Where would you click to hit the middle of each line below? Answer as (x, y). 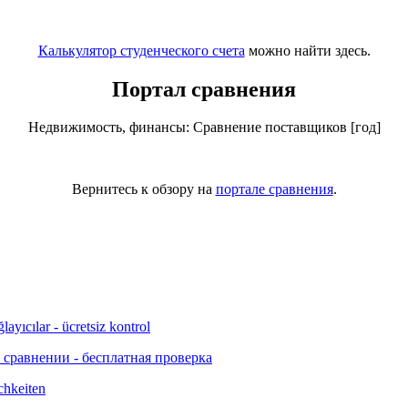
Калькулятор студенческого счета (141, 50)
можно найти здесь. (307, 50)
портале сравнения (274, 189)
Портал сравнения (204, 89)
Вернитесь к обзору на (143, 189)
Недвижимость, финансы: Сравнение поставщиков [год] (204, 127)
